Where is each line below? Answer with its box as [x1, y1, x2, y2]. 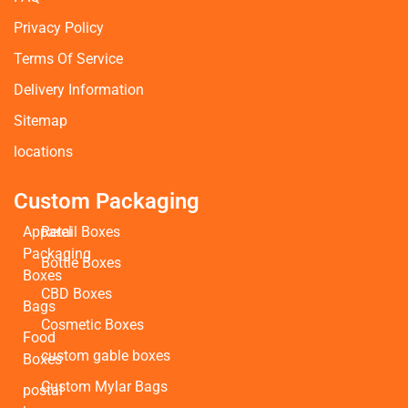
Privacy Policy [14, 18, 104, 36]
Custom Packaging [14, 188, 199, 214]
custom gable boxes [41, 346, 170, 364]
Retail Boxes [41, 222, 120, 240]
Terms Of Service [14, 49, 123, 67]
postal [23, 381, 63, 399]
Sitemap [14, 111, 67, 129]
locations [14, 142, 73, 160]
